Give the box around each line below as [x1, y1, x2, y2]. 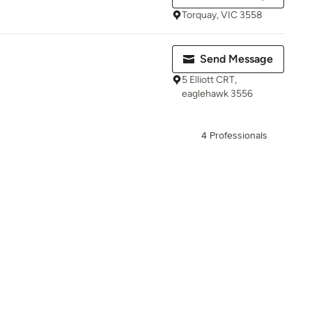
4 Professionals [201, 130, 267, 141]
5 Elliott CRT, [182, 74, 237, 86]
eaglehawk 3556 [182, 88, 253, 100]
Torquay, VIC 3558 [182, 9, 263, 21]
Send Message [200, 52, 273, 65]
